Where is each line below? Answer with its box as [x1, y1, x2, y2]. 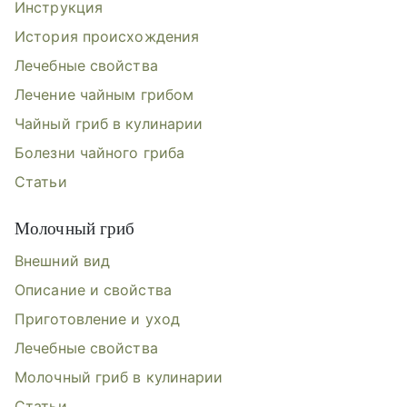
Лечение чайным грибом [15, 85, 194, 104]
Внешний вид [15, 252, 111, 271]
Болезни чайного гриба [15, 144, 185, 163]
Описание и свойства [15, 281, 172, 300]
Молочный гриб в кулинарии [15, 368, 223, 387]
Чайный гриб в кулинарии [15, 114, 203, 134]
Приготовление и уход [15, 310, 180, 329]
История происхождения [15, 27, 200, 46]
